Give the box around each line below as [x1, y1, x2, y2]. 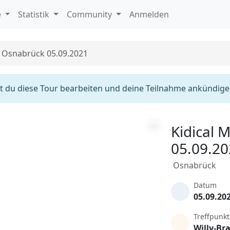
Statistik [18, 9, 52, 20]
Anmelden [129, 9, 169, 20]
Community [67, 9, 114, 20]
